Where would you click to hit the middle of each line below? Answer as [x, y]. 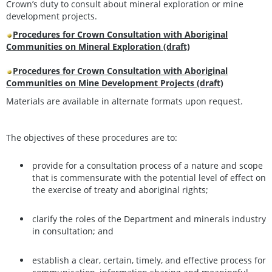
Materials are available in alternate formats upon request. [124, 101]
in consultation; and [73, 231]
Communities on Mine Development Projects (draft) [115, 83]
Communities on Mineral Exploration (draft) [98, 46]
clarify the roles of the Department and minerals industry [149, 219]
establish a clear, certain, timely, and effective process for [149, 260]
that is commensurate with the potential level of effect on [149, 178]
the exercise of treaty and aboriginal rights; [120, 190]
